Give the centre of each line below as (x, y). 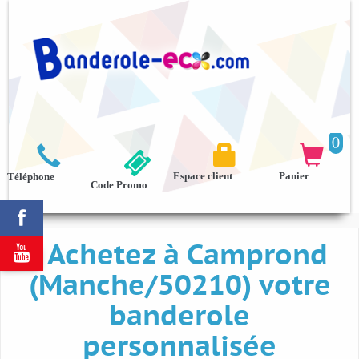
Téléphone (31, 177)
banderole (179, 317)
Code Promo (119, 184)
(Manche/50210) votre (179, 287)
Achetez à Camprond (188, 256)
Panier (294, 175)
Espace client (202, 175)
